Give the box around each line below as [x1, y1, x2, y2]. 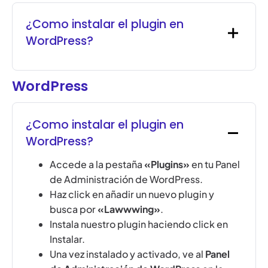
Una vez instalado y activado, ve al [50, 247, 206, 260]
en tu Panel [190, 157, 240, 170]
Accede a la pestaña [50, 157, 145, 170]
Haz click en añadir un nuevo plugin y [50, 187, 215, 200]
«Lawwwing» [98, 202, 161, 215]
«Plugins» [144, 157, 190, 170]
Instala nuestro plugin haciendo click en [50, 217, 229, 230]
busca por [50, 202, 98, 215]
